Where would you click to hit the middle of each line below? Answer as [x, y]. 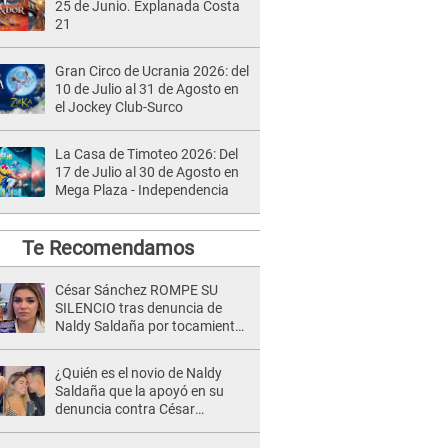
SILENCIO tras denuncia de [138, 308]
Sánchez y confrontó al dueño [147, 427]
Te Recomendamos [107, 248]
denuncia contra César [125, 409]
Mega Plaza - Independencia [142, 190]
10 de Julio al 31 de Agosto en [147, 89]
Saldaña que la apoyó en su [139, 391]
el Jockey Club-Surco [119, 107]
